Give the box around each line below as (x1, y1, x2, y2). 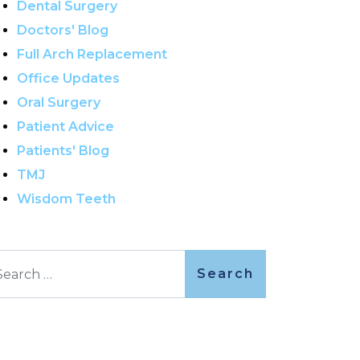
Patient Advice (17, 119, 114, 134)
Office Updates (17, 71, 120, 86)
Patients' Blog (17, 143, 109, 158)
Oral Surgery (17, 95, 100, 110)
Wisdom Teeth (17, 191, 116, 207)
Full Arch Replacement (17, 47, 167, 62)
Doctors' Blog (17, 22, 108, 38)
